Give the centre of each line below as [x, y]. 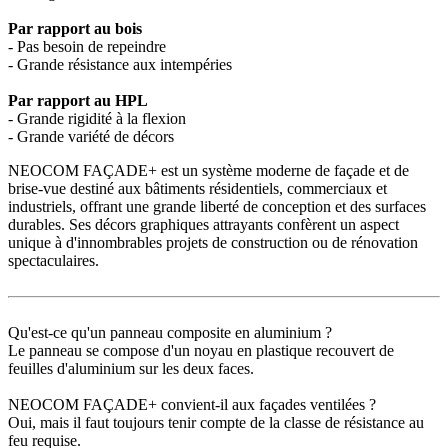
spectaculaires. [53, 261]
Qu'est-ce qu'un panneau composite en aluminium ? [170, 333]
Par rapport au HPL [78, 101]
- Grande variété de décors [91, 137]
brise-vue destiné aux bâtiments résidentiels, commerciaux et [197, 189]
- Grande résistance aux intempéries [120, 65]
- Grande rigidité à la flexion [97, 119]
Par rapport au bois [75, 29]
